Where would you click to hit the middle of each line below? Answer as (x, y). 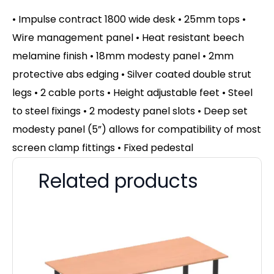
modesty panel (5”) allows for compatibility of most (137, 129)
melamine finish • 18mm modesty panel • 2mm (123, 56)
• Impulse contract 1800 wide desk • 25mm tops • (129, 19)
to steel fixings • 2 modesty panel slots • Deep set (130, 111)
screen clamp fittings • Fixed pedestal (103, 147)
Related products (118, 181)
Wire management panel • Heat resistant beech (128, 37)
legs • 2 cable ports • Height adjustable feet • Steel (132, 92)
